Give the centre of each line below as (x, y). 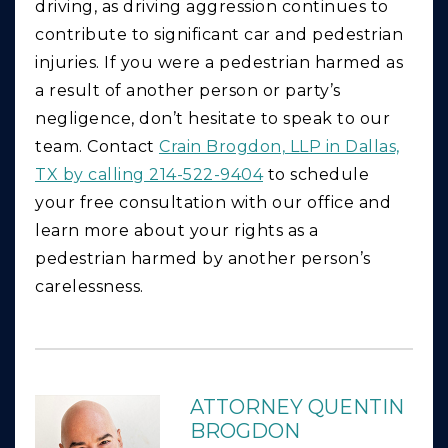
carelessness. (89, 287)
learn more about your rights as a (177, 231)
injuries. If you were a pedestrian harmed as (219, 63)
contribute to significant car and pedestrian (219, 35)
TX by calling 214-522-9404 (149, 175)
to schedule (316, 175)
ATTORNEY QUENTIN (297, 407)
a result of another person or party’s (188, 91)
